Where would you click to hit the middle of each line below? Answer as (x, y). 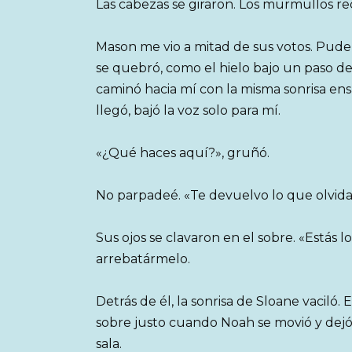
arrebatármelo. (143, 259)
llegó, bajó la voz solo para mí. (188, 110)
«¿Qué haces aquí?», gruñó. (183, 152)
